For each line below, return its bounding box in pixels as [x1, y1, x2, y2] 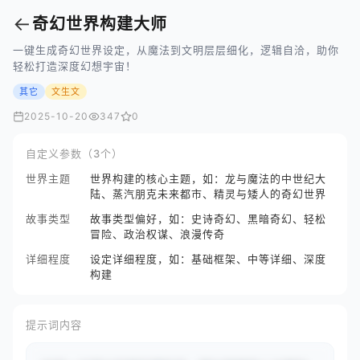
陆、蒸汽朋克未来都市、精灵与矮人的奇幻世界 [90, 187, 326, 200]
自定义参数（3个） [26, 147, 123, 160]
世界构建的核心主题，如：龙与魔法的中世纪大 [90, 172, 326, 185]
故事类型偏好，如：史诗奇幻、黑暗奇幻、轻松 [90, 212, 326, 225]
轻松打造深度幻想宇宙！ [13, 59, 137, 72]
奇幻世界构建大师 [32, 14, 167, 34]
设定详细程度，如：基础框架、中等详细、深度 [90, 252, 326, 265]
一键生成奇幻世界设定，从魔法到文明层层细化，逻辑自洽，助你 [13, 43, 339, 56]
